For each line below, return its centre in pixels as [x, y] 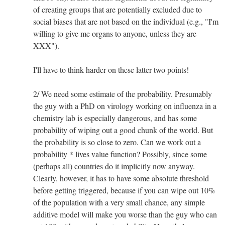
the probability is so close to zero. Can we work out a [117, 142]
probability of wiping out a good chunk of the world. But [123, 130]
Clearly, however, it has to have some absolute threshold [121, 178]
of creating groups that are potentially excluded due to [118, 10]
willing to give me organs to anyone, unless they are [115, 34]
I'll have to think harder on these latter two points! [111, 70]
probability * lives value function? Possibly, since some [120, 154]
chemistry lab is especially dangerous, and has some [115, 118]
